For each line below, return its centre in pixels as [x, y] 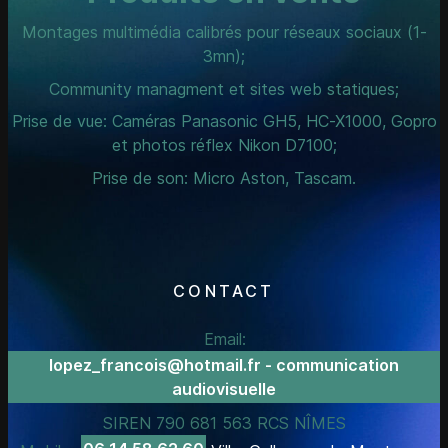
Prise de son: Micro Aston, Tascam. [224, 178]
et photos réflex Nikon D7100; [224, 145]
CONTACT [224, 290]
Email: [225, 338]
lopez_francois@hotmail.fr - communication [224, 364]
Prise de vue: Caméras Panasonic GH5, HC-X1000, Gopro [224, 121]
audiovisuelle [224, 388]
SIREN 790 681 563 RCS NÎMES [224, 422]
